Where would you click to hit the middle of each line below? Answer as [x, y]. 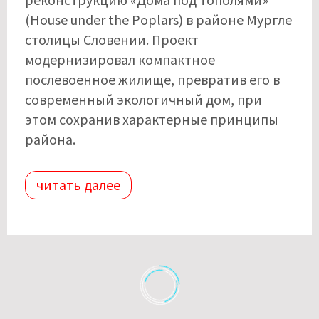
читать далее [78, 184]
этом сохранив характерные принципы [152, 119]
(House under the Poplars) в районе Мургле [158, 19]
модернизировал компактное [120, 59]
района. [50, 139]
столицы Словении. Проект [112, 39]
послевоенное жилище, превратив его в [152, 79]
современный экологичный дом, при [143, 99]
